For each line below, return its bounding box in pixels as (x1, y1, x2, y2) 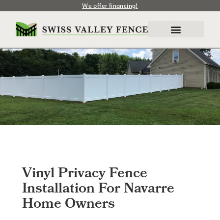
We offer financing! (82, 2, 138, 9)
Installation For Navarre (22, 177, 174, 201)
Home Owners (22, 192, 115, 217)
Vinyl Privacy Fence (22, 162, 147, 186)
